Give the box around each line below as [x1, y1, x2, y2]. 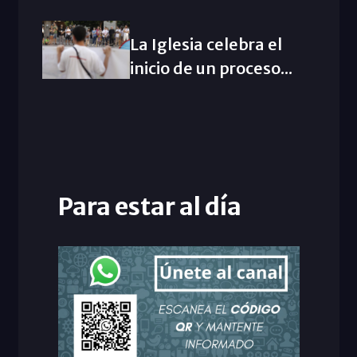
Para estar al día [57, 190, 241, 222]
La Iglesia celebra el [129, 33, 282, 54]
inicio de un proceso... [129, 57, 292, 78]
